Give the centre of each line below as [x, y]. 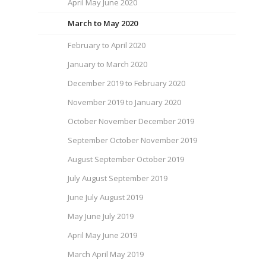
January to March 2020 [108, 64]
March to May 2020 [103, 23]
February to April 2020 [107, 45]
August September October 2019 [126, 159]
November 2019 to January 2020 [125, 102]
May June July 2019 [101, 216]
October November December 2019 [131, 121]
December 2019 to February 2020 [127, 83]
